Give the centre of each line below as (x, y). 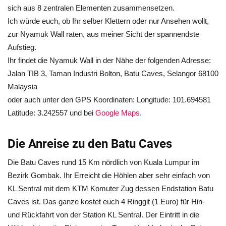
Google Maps (118, 113)
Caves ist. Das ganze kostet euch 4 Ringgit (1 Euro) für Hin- (106, 202)
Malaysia (22, 87)
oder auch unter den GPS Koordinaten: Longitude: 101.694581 (109, 100)
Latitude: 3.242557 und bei (51, 113)
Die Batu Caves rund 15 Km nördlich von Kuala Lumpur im (104, 162)
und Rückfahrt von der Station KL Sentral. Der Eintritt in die (103, 215)
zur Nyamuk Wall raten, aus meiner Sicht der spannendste (103, 34)
